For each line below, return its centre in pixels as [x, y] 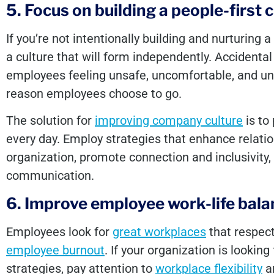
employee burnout [55, 250]
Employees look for [59, 231]
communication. [50, 176]
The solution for [50, 121]
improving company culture [169, 121]
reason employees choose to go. [94, 93]
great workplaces [159, 231]
